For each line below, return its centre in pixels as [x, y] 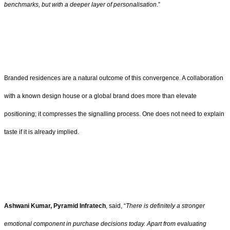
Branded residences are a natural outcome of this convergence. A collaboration [114, 78]
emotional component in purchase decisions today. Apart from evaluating [105, 224]
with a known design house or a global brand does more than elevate [100, 96]
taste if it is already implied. [42, 132]
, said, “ [116, 206]
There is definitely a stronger [165, 206]
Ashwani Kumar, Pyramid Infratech [55, 206]
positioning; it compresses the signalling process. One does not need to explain [114, 114]
